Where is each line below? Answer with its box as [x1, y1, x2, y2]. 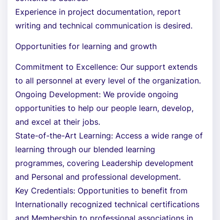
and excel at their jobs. [15, 117, 100, 127]
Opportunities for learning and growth [15, 41, 157, 51]
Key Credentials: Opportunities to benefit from [15, 186, 188, 195]
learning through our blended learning [15, 144, 155, 154]
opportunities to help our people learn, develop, [15, 103, 193, 113]
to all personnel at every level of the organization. [15, 76, 201, 85]
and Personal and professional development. [15, 172, 181, 182]
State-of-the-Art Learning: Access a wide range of [15, 131, 203, 140]
